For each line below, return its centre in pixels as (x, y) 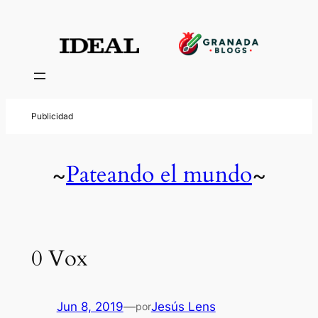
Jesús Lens (183, 307)
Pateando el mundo (159, 175)
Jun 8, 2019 (90, 307)
